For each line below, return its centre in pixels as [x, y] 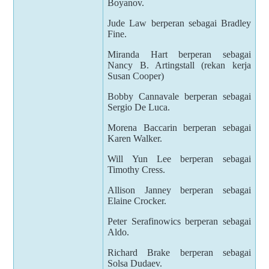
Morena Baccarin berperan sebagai [179, 127]
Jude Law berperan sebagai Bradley [179, 23]
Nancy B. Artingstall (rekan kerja [179, 65]
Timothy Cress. [137, 169]
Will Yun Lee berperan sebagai [179, 159]
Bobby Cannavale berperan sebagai [179, 96]
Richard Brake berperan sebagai [179, 252]
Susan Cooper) [136, 76]
